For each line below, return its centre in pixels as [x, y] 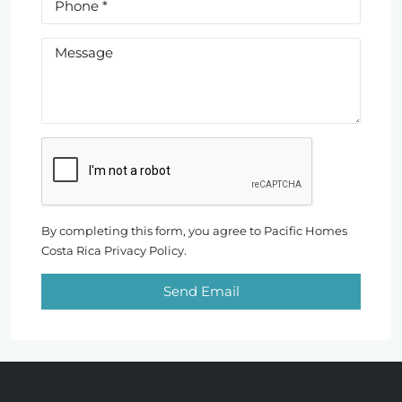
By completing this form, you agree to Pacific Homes [194, 230]
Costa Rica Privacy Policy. [114, 250]
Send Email [201, 292]
